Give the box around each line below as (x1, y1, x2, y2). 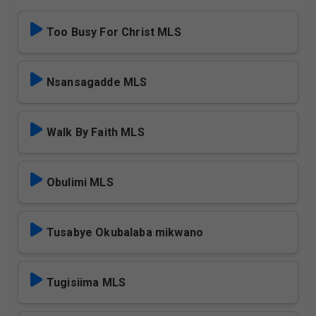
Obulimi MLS (47, 176, 114, 189)
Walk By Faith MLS (47, 126, 145, 139)
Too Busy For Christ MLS (47, 25, 181, 39)
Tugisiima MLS (47, 276, 126, 289)
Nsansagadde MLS (47, 75, 147, 89)
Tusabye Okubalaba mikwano (47, 226, 203, 239)
